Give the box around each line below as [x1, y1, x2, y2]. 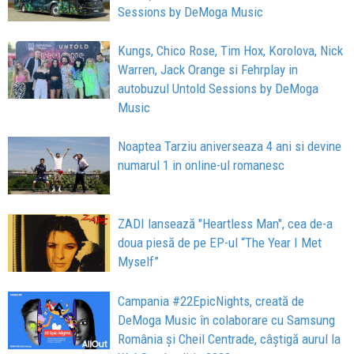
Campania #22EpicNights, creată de [118, 293, 305, 310]
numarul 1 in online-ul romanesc [118, 157, 285, 174]
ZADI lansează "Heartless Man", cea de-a [118, 216, 333, 232]
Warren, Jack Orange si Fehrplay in [118, 62, 299, 78]
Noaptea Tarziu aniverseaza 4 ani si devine [118, 138, 342, 155]
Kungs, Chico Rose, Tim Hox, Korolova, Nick [118, 43, 344, 59]
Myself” [118, 254, 160, 270]
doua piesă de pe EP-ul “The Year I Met [118, 235, 322, 251]
